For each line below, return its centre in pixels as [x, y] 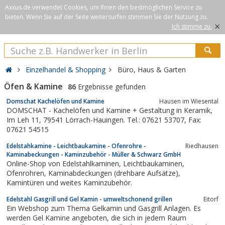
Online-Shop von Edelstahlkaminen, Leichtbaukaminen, [65, 163]
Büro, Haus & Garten [151, 70]
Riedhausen [202, 146]
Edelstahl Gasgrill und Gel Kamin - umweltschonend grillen [89, 199]
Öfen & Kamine [33, 86]
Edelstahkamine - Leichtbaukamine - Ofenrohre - [76, 146]
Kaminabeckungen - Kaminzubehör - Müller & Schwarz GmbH [94, 154]
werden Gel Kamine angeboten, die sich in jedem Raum [59, 217]
